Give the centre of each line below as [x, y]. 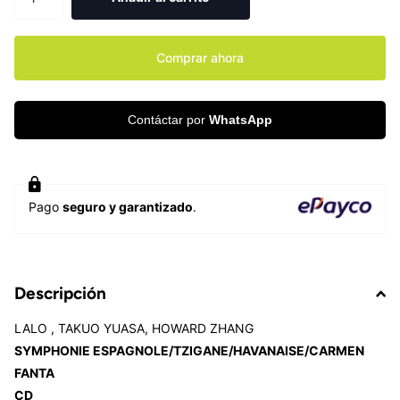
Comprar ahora [200, 58]
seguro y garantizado [128, 207]
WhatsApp [241, 120]
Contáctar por [168, 120]
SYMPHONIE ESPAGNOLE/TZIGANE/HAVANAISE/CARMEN [189, 351]
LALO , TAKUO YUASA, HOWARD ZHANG [134, 329]
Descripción [60, 294]
